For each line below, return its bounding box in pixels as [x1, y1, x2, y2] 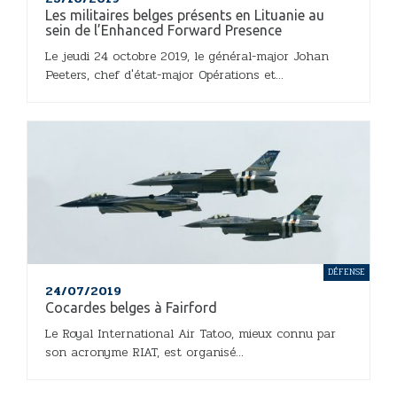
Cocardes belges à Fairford [45, 300, 217, 316]
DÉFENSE [328, 265, 365, 280]
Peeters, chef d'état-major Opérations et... [45, 66, 284, 85]
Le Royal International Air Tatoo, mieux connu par [45, 324, 336, 344]
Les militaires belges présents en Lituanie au [45, 7, 324, 24]
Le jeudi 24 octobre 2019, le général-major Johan [45, 47, 329, 66]
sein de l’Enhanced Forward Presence [45, 22, 282, 39]
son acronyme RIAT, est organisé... [45, 343, 244, 362]
